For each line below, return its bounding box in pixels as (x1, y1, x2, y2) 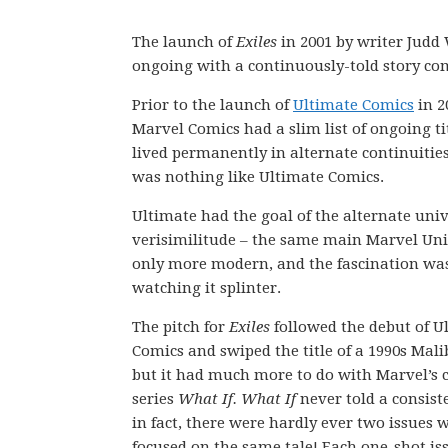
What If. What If (178, 390, 296, 408)
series (132, 390, 178, 408)
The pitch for (132, 318, 229, 336)
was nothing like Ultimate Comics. (132, 168, 384, 186)
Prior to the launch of (132, 96, 293, 114)
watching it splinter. (132, 279, 281, 297)
